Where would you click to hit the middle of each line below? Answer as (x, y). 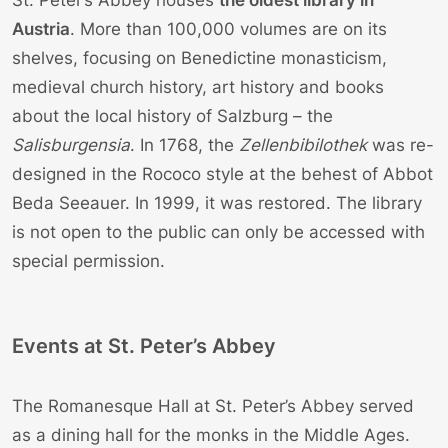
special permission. (88, 260)
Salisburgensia (71, 144)
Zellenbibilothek (303, 144)
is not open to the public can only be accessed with (218, 231)
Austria (41, 28)
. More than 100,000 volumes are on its (228, 28)
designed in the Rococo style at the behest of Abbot (222, 173)
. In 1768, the (184, 144)
